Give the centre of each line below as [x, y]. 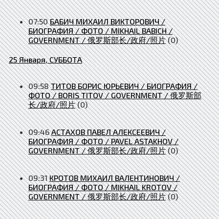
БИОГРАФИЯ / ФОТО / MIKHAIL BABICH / [100, 30]
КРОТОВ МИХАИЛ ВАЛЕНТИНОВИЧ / [115, 177]
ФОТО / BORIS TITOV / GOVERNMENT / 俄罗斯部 [115, 95]
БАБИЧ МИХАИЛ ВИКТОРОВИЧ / [108, 21]
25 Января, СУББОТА [45, 59]
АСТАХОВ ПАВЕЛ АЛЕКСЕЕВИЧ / [109, 131]
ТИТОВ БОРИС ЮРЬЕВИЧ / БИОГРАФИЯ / [124, 86]
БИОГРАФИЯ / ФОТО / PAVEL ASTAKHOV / [103, 141]
